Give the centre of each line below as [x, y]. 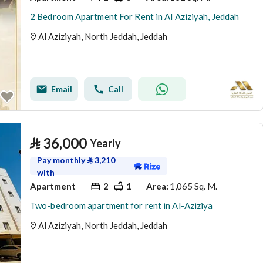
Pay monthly [62, 160]
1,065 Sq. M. [193, 186]
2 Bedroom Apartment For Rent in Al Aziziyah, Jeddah [135, 16]
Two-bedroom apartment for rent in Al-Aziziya [122, 205]
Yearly [105, 143]
